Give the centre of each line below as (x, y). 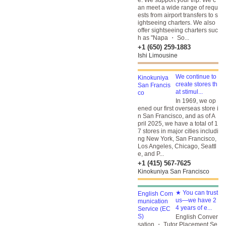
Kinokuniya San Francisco (174, 172)
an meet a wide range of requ (178, 8)
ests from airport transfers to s (178, 15)
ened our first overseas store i (178, 108)
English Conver (197, 217)
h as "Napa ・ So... (163, 38)
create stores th (196, 84)
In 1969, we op (196, 101)
